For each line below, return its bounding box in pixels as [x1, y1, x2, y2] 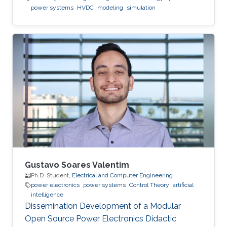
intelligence [31, 191, 63, 198]
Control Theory [129, 181, 169, 188]
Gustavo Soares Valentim [25, 160, 129, 170]
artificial [173, 181, 194, 188]
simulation [127, 4, 156, 12]
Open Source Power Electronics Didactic [25, 214, 176, 223]
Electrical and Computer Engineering [72, 172, 173, 179]
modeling [97, 4, 123, 12]
